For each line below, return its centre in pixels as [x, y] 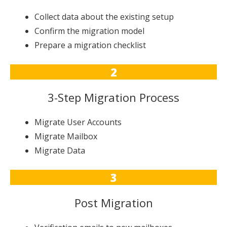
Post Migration [113, 202]
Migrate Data [60, 150]
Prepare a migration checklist [90, 45]
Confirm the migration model [89, 31]
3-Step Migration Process [113, 97]
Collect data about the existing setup [104, 16]
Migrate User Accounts [78, 122]
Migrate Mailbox [66, 136]
